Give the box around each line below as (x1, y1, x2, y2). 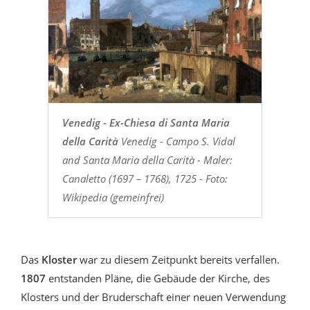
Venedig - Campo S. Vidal (118, 134, 235, 148)
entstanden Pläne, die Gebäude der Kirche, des (46, 271, 270, 285)
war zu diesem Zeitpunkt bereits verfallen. (80, 252, 280, 266)
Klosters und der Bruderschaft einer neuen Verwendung (21, 289, 286, 304)
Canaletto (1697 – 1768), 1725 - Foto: (62, 171, 228, 185)
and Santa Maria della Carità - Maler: (62, 152, 232, 167)
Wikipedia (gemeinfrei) (62, 190, 164, 204)
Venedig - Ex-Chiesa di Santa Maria (62, 115, 230, 129)
